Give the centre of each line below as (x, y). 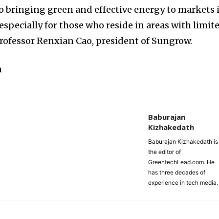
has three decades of (176, 173)
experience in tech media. (183, 183)
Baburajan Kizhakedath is (183, 142)
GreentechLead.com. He (181, 162)
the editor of (164, 152)
